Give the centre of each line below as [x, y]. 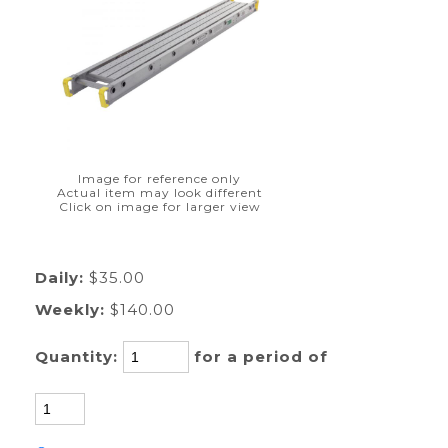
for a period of [265, 356]
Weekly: [69, 309]
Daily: [59, 277]
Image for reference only [159, 178]
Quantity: [78, 356]
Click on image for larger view [159, 206]
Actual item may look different [159, 192]
